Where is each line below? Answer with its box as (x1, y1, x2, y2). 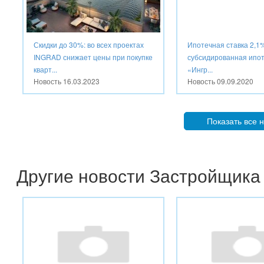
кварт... (34, 64, 57, 74)
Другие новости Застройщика (16, 162, 260, 188)
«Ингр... (187, 64, 213, 74)
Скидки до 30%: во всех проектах (34, 39, 144, 49)
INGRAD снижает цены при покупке (34, 51, 153, 62)
